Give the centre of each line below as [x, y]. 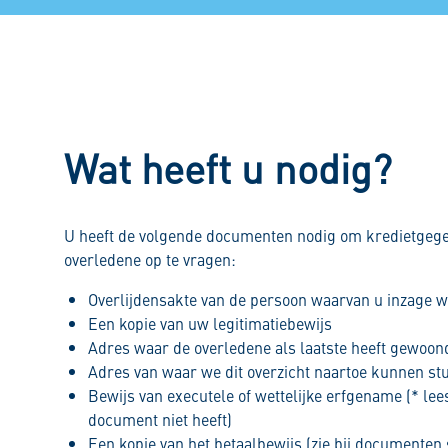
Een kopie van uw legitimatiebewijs [210, 323]
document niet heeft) [160, 419]
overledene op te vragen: [150, 259]
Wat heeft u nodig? [228, 167]
